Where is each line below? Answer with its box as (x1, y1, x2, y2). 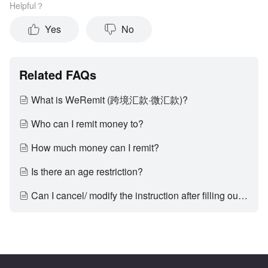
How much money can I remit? (31, 141, 159, 154)
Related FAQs (19, 66, 96, 83)
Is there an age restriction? (31, 165, 143, 178)
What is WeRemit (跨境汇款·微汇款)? (31, 93, 188, 106)
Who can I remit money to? (31, 117, 144, 130)
